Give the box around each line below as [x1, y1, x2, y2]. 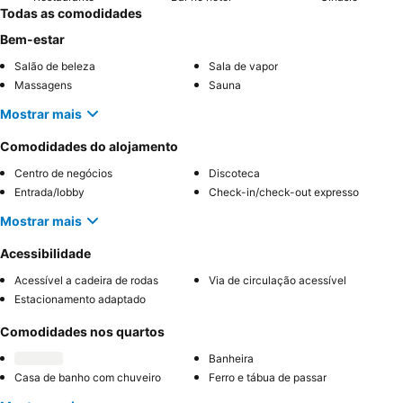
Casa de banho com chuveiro [14, 371, 161, 385]
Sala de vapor [209, 59, 278, 74]
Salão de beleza [14, 59, 95, 74]
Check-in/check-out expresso [209, 185, 359, 200]
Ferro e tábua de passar [209, 371, 327, 385]
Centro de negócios [14, 166, 112, 181]
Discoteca [209, 166, 260, 181]
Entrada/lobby [14, 185, 85, 200]
